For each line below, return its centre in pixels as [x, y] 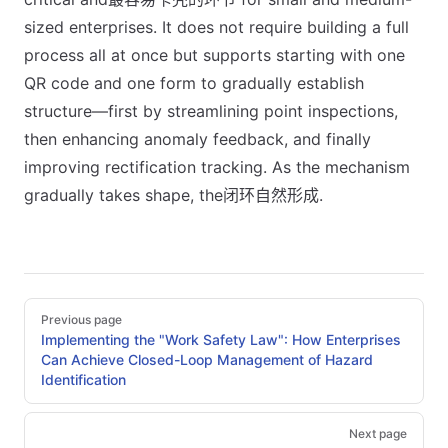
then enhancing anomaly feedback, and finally [197, 139]
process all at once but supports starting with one [214, 55]
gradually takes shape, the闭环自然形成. [173, 195]
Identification [83, 380]
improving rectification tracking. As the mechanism [217, 167]
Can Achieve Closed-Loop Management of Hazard [207, 360]
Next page [378, 434]
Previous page [81, 320]
